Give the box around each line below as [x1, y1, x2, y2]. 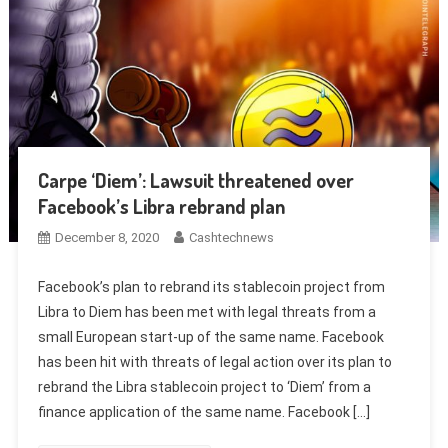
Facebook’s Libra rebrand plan [37, 193, 285, 220]
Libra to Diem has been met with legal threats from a [37, 304, 376, 321]
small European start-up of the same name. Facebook [37, 329, 384, 346]
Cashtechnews [188, 230, 274, 246]
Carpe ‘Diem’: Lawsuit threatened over [37, 167, 354, 194]
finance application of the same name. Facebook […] [37, 404, 370, 421]
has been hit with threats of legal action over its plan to [37, 354, 392, 371]
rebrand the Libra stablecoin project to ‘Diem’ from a [37, 379, 371, 396]
